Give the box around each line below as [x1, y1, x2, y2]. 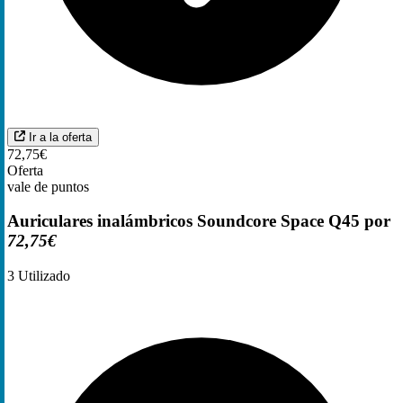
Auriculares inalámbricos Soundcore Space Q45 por [7, 211, 390, 231]
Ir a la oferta [29, 130, 92, 144]
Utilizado [14, 267, 70, 283]
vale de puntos [7, 178, 89, 194]
